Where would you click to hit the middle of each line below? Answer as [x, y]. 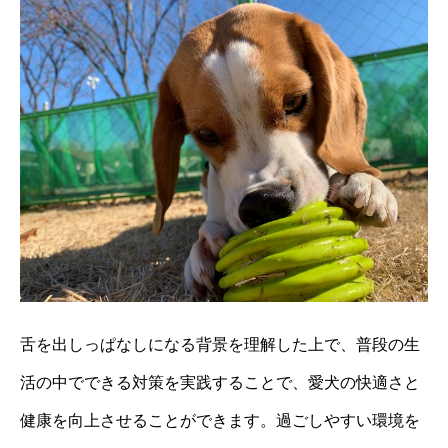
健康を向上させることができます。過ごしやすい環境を [220, 421]
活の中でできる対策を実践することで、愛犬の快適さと [220, 383]
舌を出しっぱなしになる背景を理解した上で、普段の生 [220, 345]
